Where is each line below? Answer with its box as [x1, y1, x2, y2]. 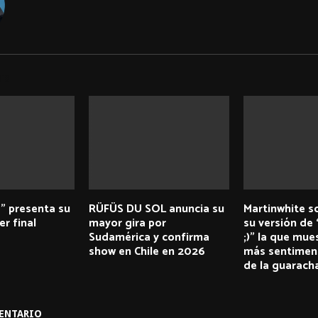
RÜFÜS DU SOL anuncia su [88, 199, 224, 219]
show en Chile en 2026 [88, 241, 205, 261]
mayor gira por [88, 213, 166, 233]
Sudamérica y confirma [88, 227, 209, 247]
